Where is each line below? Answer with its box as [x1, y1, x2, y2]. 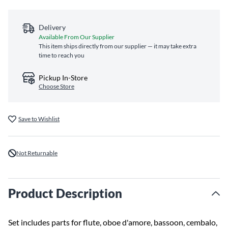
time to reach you [39, 51, 84, 59]
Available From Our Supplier [39, 33, 115, 41]
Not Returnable [16, 149, 58, 157]
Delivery [39, 23, 66, 32]
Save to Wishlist [18, 115, 60, 123]
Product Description [8, 186, 122, 201]
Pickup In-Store [39, 73, 88, 82]
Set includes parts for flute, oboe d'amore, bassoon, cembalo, [8, 217, 217, 227]
